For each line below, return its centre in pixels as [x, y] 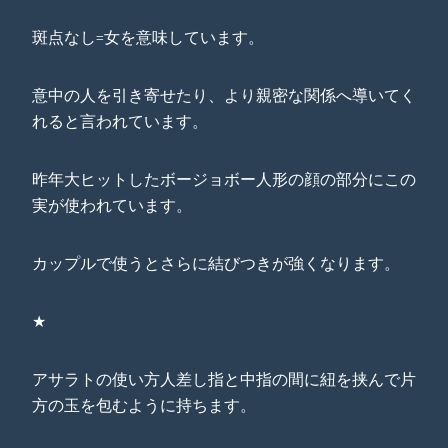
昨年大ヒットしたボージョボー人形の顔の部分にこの [224, 179]
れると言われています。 [120, 121]
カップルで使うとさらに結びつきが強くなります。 [216, 263]
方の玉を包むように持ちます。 [144, 405]
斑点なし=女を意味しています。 [148, 37]
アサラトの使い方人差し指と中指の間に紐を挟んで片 [224, 379]
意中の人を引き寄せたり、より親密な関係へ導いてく [224, 95]
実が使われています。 [112, 205]
